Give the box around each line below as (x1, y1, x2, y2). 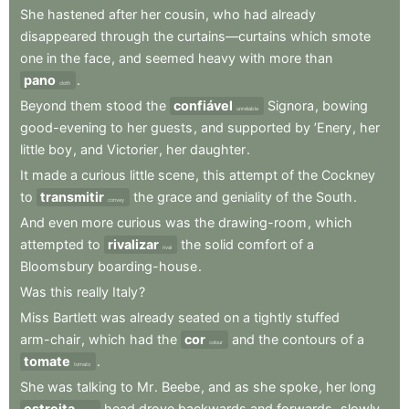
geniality (222, 188, 272, 204)
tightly (254, 309, 292, 325)
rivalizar (108, 236, 159, 252)
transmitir (40, 188, 104, 204)
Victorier (107, 141, 158, 157)
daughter (190, 141, 246, 157)
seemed (145, 49, 194, 66)
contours (282, 330, 337, 347)
